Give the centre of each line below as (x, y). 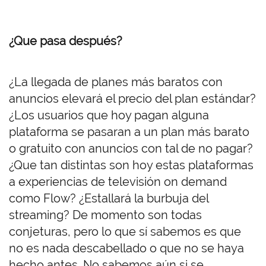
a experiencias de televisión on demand (118, 181)
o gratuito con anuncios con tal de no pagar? (131, 148)
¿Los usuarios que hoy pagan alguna (109, 115)
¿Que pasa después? (67, 41)
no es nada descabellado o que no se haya (126, 248)
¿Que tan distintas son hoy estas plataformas (131, 165)
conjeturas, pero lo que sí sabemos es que (125, 231)
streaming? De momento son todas (105, 215)
